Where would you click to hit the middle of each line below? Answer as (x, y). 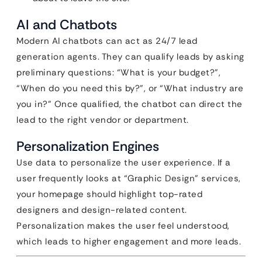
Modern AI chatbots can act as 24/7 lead (107, 41)
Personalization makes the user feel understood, (123, 226)
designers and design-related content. (102, 210)
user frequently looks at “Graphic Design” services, (129, 178)
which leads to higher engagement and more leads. (129, 242)
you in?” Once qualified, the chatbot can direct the (130, 104)
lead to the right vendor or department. (103, 120)
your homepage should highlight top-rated (109, 194)
